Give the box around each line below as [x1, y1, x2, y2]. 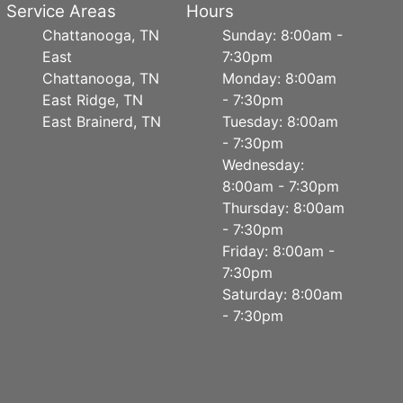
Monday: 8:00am [222, 69, 337, 87]
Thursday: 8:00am [222, 199, 345, 217]
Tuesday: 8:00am [222, 112, 339, 130]
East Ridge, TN [41, 91, 143, 109]
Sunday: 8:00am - [222, 26, 344, 44]
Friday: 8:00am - [222, 242, 336, 260]
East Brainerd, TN [41, 112, 161, 130]
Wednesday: [222, 156, 305, 174]
